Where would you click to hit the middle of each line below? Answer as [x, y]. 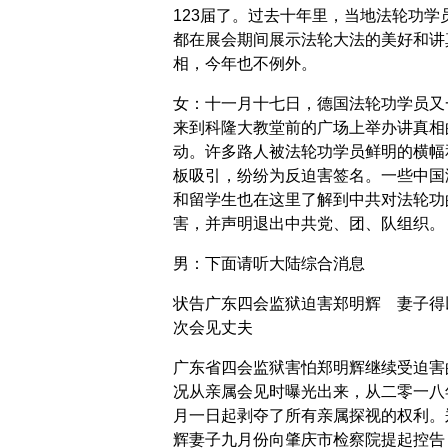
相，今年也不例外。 [244, 64]
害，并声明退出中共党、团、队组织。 [308, 224]
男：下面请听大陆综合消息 [268, 264]
